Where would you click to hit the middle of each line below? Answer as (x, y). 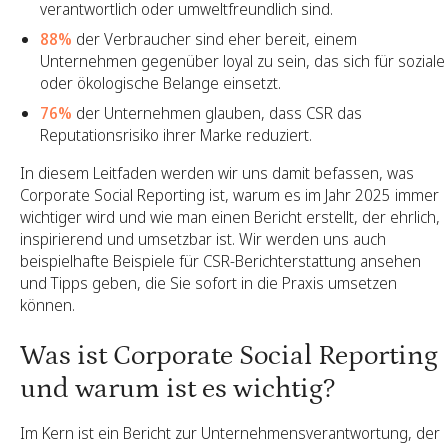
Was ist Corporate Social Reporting (229, 356)
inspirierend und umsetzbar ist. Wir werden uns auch (203, 239)
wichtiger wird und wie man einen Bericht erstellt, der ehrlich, (230, 217)
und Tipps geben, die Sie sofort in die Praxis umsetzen (208, 283)
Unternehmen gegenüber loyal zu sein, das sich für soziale (242, 61)
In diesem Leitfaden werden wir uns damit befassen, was (217, 173)
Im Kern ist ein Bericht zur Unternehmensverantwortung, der (230, 433)
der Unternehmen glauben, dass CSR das (217, 113)
